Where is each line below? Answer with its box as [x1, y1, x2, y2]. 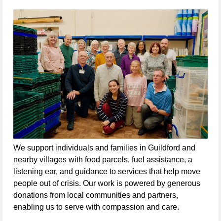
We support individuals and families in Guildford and [13, 144, 195, 152]
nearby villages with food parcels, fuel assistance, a [13, 155, 192, 164]
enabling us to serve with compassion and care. [13, 203, 179, 212]
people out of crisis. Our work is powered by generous [13, 179, 200, 188]
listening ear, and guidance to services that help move [13, 167, 200, 176]
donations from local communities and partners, [13, 191, 178, 200]
